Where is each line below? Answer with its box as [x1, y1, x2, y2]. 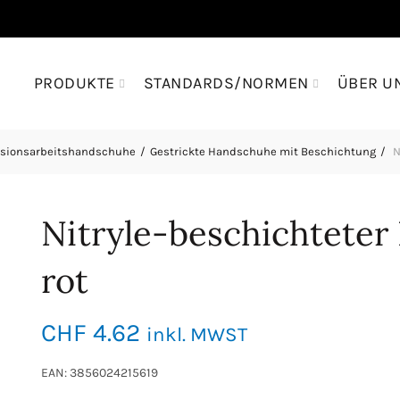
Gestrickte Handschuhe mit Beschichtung [149, 145, 376, 158]
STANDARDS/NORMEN [143, 73, 309, 93]
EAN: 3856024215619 [40, 365, 158, 380]
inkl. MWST [146, 322, 247, 346]
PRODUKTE [33, 73, 115, 93]
